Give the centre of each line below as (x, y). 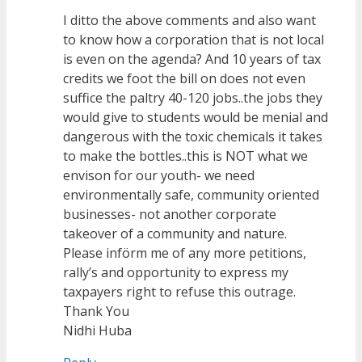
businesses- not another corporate (170, 215)
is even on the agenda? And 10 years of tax (192, 59)
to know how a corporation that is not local (194, 40)
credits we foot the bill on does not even (184, 79)
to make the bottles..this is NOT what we (185, 156)
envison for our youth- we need (159, 176)
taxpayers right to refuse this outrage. (179, 292)
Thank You (96, 311)
